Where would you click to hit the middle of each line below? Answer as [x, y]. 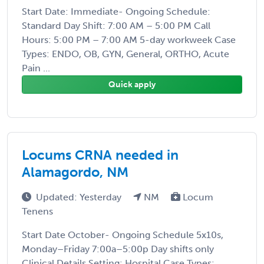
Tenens [37, 211]
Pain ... [36, 68]
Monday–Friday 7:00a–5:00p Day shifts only [118, 249]
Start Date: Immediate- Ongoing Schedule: [116, 11]
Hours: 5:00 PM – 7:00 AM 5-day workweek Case [129, 39]
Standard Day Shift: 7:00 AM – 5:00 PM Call [116, 25]
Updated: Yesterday [80, 197]
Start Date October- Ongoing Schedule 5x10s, [123, 235]
